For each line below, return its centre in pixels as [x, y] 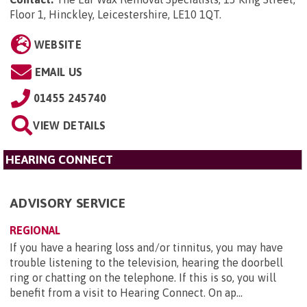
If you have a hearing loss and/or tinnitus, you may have [146, 248]
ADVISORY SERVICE [68, 203]
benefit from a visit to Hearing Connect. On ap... [126, 293]
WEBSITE [58, 45]
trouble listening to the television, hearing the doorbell [146, 263]
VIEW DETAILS [70, 126]
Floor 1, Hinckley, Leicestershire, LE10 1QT [114, 15]
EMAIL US [59, 72]
